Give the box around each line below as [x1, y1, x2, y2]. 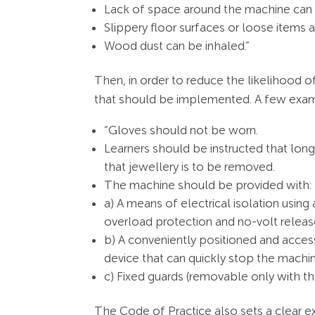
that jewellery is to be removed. [104, 160, 276, 174]
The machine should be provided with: [104, 178, 312, 193]
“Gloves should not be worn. [104, 123, 259, 138]
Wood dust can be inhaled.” [104, 39, 250, 53]
